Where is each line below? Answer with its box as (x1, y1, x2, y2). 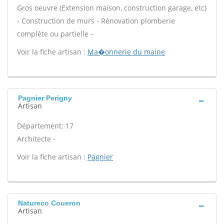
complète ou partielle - (17, 29, 93, 38)
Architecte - (17, 134, 55, 143)
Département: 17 (17, 121, 73, 130)
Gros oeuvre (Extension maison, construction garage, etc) (17, 3, 206, 12)
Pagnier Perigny (18, 94, 72, 102)
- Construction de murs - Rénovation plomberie (17, 16, 175, 25)
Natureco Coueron (18, 199, 80, 207)
